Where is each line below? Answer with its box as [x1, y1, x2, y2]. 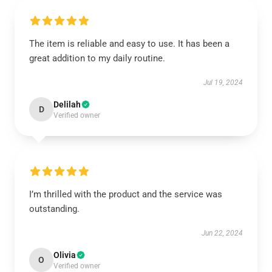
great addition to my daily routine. [29, 53, 165, 64]
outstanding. [29, 203, 80, 214]
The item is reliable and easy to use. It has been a [29, 38, 229, 49]
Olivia [53, 250, 76, 260]
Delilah [53, 100, 81, 109]
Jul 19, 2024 [203, 78, 243, 87]
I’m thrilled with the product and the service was [29, 189, 222, 200]
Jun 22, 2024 [202, 229, 243, 237]
